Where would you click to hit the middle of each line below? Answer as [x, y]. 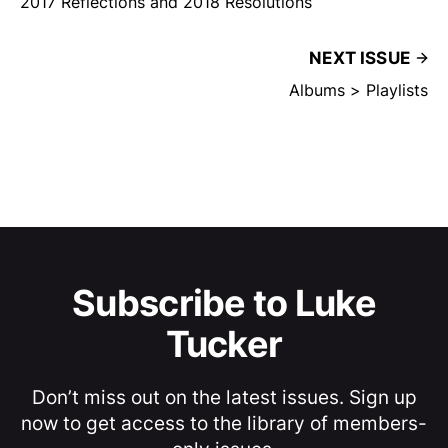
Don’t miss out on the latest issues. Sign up [224, 398]
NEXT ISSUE [359, 58]
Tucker [224, 344]
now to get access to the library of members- [224, 424]
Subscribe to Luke [224, 303]
